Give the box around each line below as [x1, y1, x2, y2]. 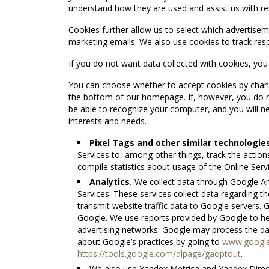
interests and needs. [68, 115, 147, 127]
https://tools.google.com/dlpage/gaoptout [77, 248, 241, 259]
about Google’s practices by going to [77, 236, 222, 247]
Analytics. [89, 176, 132, 187]
